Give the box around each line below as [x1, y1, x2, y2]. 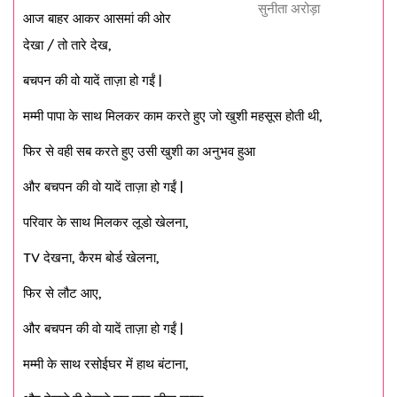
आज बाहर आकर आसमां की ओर [23, 10, 171, 27]
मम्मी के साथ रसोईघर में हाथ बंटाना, [23, 355, 189, 372]
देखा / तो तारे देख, [23, 36, 112, 53]
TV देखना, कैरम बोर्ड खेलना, [23, 249, 160, 266]
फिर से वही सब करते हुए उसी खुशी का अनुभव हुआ [23, 143, 255, 160]
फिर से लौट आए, [23, 284, 102, 301]
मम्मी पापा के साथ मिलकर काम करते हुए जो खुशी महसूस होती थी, [23, 107, 323, 124]
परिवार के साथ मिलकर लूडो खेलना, [23, 214, 189, 230]
